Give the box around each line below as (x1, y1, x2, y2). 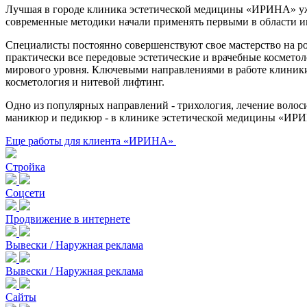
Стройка (5, 161, 45, 173)
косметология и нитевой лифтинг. (5, 76, 164, 88)
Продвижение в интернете (5, 213, 130, 225)
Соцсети (5, 187, 45, 199)
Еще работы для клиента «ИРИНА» (5, 135, 176, 147)
